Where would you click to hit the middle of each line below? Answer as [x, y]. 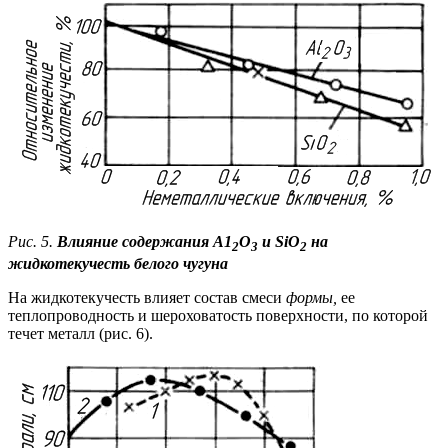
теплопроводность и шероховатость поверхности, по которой [218, 316]
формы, [313, 298]
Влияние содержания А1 [144, 242]
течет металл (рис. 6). [80, 334]
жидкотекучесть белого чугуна [118, 264]
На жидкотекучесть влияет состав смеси [147, 298]
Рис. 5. [32, 242]
